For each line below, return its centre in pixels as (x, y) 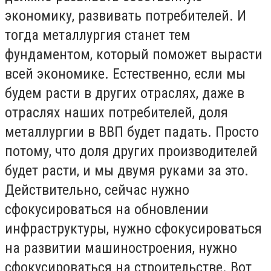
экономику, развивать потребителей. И (126, 16)
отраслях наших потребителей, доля (116, 113)
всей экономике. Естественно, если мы (125, 74)
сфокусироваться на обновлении (107, 210)
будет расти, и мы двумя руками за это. (127, 171)
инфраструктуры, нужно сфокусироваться (133, 229)
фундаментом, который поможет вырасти (134, 55)
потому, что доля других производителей (131, 152)
